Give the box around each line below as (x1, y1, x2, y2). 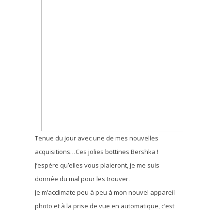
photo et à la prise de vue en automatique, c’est (34, 201, 174, 210)
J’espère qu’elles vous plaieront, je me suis (34, 160, 159, 170)
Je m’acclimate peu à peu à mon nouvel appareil (34, 187, 175, 197)
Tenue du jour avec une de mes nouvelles (34, 133, 158, 142)
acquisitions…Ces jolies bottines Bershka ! (34, 147, 158, 156)
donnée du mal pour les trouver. (34, 174, 130, 183)
